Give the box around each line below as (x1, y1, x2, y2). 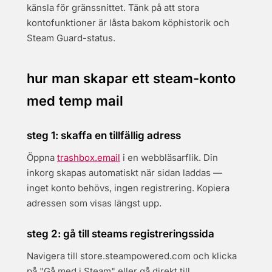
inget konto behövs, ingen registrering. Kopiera (27, 182, 229, 194)
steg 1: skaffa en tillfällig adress (27, 129, 181, 141)
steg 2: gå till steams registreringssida (27, 228, 214, 240)
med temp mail (27, 93, 123, 109)
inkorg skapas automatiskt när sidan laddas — (27, 167, 222, 178)
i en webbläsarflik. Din (120, 152, 218, 163)
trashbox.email (57, 152, 120, 163)
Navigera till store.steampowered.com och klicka (27, 250, 237, 262)
